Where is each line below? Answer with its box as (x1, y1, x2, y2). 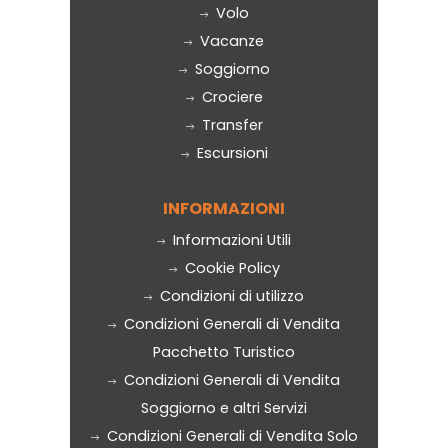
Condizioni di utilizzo (160, 285, 304, 306)
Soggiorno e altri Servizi (141, 397, 307, 418)
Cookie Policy (184, 257, 280, 278)
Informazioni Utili (173, 229, 291, 250)
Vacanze (200, 30, 264, 51)
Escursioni (196, 142, 268, 163)
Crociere (201, 86, 263, 107)
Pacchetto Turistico (153, 341, 295, 362)
